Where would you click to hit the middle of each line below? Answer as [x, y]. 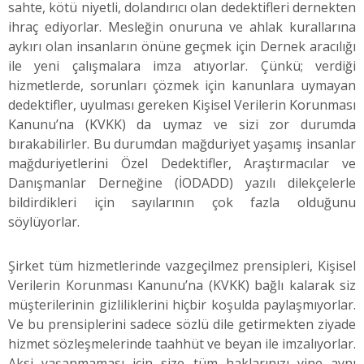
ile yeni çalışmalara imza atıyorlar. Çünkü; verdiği [182, 65]
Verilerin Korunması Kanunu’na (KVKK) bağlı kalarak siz [182, 285]
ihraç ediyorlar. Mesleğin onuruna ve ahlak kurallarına [182, 26]
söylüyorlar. [44, 221]
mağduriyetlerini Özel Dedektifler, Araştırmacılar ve [182, 163]
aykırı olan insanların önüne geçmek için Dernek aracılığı [182, 46]
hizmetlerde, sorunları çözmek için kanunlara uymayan [182, 85]
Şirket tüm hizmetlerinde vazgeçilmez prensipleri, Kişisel [182, 265]
